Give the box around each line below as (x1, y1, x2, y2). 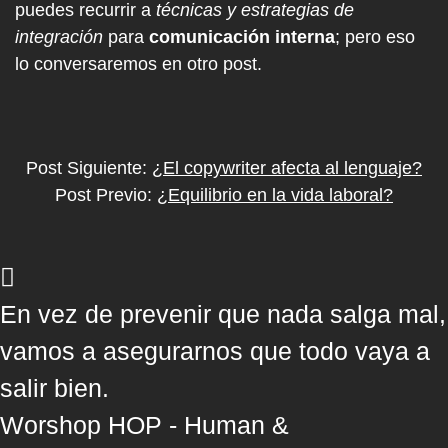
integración (15, 27, 103, 47)
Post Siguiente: (26, 158, 152, 178)
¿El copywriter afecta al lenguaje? (152, 158, 422, 178)
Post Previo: (55, 185, 157, 205)
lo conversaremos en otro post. (15, 54, 262, 74)
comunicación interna (149, 27, 335, 47)
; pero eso (335, 27, 415, 47)
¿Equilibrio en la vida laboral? (157, 185, 393, 205)
